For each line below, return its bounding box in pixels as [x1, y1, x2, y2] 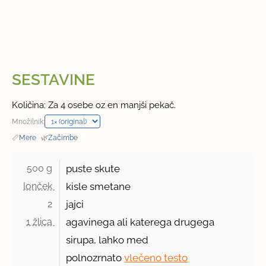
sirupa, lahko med [66, 234, 149, 246]
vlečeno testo [124, 252, 188, 264]
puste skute [66, 163, 121, 175]
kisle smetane [66, 180, 131, 193]
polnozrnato [66, 252, 125, 264]
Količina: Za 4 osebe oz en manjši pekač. [12, 100, 176, 111]
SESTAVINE [12, 71, 96, 89]
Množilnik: [12, 117, 45, 126]
